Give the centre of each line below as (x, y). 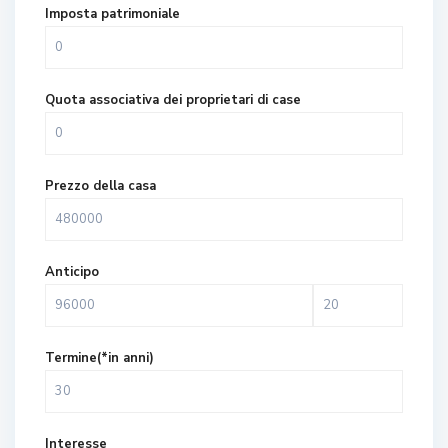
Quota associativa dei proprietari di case (173, 100)
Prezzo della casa (101, 186)
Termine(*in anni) (100, 358)
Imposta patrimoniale (113, 14)
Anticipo (72, 272)
